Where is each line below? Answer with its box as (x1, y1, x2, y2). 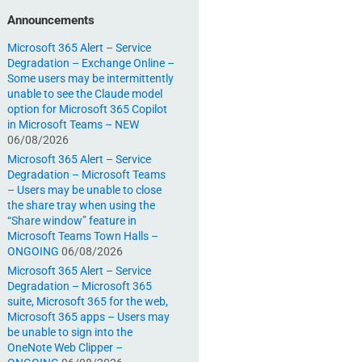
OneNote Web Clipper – (7, 341, 123, 355)
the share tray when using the (7, 199, 155, 213)
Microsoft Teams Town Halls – (7, 229, 158, 243)
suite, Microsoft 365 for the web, (7, 295, 168, 309)
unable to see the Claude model (7, 87, 162, 101)
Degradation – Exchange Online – (7, 57, 175, 70)
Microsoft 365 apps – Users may (7, 310, 170, 324)
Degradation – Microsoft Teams (7, 168, 166, 182)
